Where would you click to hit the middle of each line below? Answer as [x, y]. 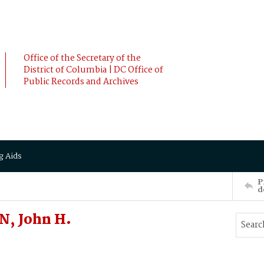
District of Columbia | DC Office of [93, 70]
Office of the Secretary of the [82, 58]
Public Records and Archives [81, 82]
